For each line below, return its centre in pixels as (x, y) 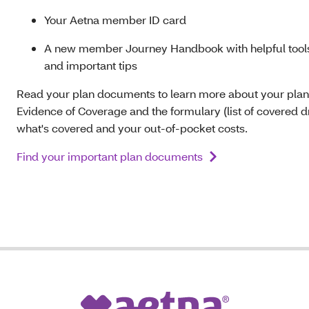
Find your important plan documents (110, 157)
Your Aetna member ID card (117, 20)
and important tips (91, 66)
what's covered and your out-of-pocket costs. (133, 128)
